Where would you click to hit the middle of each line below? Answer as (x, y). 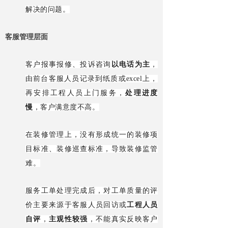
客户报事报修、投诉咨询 (68, 64)
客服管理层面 (26, 37)
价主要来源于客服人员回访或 (76, 205)
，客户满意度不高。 (66, 107)
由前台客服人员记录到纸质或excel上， (92, 78)
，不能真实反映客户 (123, 219)
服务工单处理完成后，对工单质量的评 (92, 190)
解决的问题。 (48, 9)
